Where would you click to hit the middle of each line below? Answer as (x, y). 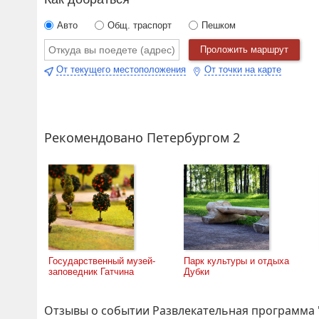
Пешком (219, 25)
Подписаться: (75, 12)
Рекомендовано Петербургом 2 (142, 137)
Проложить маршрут (244, 49)
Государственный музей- (102, 261)
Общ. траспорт (140, 25)
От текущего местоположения (121, 69)
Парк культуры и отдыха (236, 261)
